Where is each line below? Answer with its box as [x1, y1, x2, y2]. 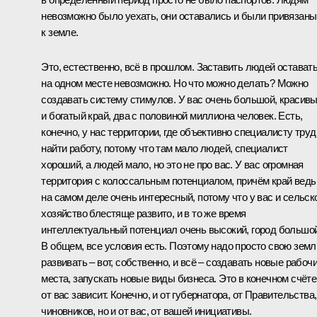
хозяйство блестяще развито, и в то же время [41, 207, 246, 219]
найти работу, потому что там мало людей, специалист [41, 142, 288, 154]
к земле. [41, 25, 79, 38]
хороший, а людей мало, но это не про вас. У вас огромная [41, 158, 304, 171]
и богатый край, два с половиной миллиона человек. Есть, [41, 109, 303, 122]
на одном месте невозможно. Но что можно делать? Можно [41, 76, 309, 89]
